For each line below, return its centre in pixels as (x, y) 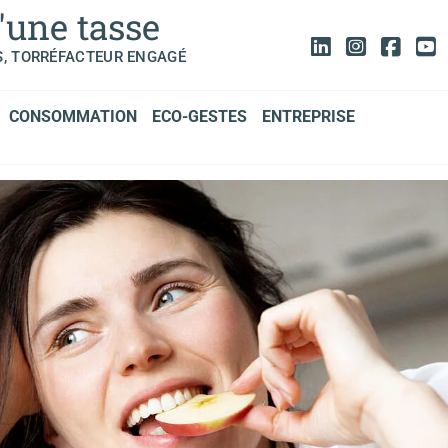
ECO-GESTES (199, 117)
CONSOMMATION (72, 117)
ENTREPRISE (308, 117)
